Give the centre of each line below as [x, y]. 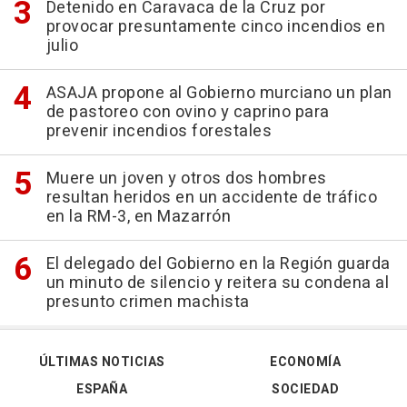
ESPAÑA [102, 390]
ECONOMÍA [305, 362]
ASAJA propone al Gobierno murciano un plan [219, 94]
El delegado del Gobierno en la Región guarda [218, 264]
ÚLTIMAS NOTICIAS [102, 362]
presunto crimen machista [148, 303]
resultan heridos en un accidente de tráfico [211, 198]
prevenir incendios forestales [159, 132]
